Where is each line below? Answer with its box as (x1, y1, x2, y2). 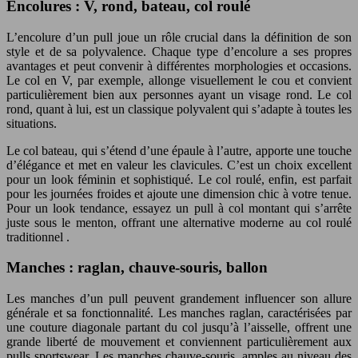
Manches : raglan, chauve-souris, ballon (6, 259, 268, 276)
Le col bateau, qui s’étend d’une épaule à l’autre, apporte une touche (6, 143, 352, 157)
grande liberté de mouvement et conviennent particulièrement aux (6, 335, 352, 349)
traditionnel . (6, 229, 70, 244)
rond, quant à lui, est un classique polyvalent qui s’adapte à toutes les (6, 101, 352, 116)
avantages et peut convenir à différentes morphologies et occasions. (6, 58, 352, 73)
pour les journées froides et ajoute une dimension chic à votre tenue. (6, 186, 352, 201)
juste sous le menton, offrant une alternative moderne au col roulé (6, 215, 352, 229)
